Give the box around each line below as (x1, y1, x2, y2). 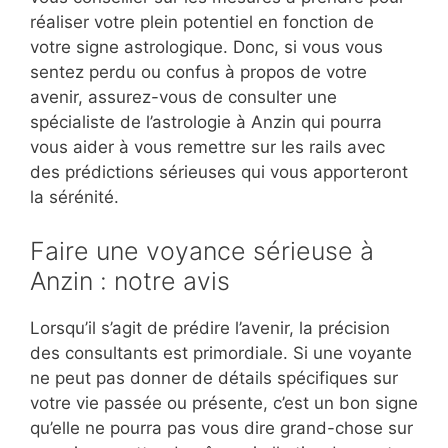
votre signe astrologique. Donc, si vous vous (30, 37, 383, 58)
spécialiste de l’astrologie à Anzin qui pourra (30, 112, 382, 133)
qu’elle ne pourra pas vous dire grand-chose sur (30, 417, 413, 438)
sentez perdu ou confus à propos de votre (30, 62, 367, 83)
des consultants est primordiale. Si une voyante (30, 342, 412, 363)
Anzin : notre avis (30, 265, 230, 296)
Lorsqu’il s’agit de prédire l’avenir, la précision (30, 317, 390, 338)
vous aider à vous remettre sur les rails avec (30, 137, 385, 158)
